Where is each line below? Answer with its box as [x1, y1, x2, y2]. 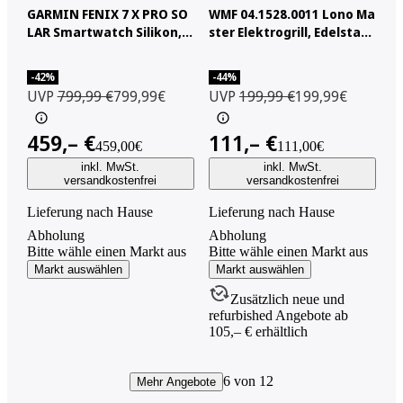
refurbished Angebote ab [208, 307, 348, 323]
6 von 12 [222, 372, 273, 389]
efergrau [26, 58, 85, 76]
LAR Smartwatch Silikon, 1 [26, 22, 192, 40]
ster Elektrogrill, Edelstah [208, 22, 369, 40]
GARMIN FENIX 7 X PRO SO [26, 4, 188, 22]
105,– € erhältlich [208, 323, 308, 339]
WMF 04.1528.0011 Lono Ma [208, 4, 375, 22]
